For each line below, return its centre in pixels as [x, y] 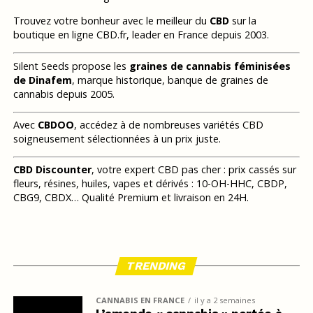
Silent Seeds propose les [71, 66]
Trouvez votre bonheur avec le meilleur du [111, 21]
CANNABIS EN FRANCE [140, 300]
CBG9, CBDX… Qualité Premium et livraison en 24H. [131, 197]
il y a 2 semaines [224, 300]
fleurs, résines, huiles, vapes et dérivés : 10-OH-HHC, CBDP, [150, 183]
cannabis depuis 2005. [64, 94]
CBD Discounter [52, 169]
